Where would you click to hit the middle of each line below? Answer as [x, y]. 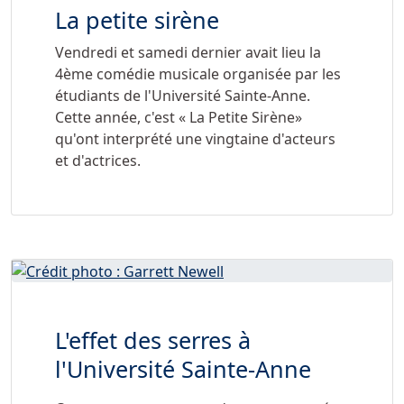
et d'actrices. [98, 160]
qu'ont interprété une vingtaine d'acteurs [195, 138]
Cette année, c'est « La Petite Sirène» [179, 117]
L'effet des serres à [153, 340]
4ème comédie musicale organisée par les [198, 73]
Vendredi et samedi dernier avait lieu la [188, 52]
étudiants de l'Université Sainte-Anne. [183, 95]
